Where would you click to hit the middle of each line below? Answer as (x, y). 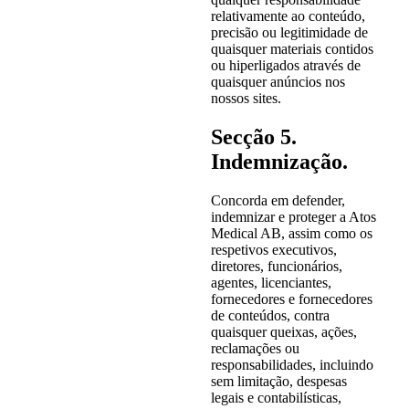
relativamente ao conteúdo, (288, 16)
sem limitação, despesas (278, 381)
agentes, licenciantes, (271, 282)
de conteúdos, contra (270, 315)
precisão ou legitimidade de (289, 32)
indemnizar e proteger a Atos (293, 216)
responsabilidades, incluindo (292, 364)
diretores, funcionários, (276, 266)
